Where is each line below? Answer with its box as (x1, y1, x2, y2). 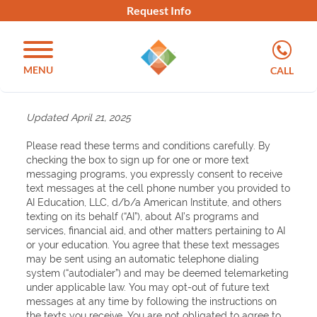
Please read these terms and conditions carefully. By (26, 140, 271, 151)
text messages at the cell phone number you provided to (26, 183, 291, 194)
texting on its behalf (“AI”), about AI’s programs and (26, 211, 260, 222)
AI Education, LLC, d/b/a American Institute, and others (26, 197, 282, 208)
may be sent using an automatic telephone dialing (26, 253, 260, 265)
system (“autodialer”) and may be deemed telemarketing (26, 267, 289, 279)
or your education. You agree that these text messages (26, 239, 280, 250)
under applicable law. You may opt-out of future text (26, 282, 270, 293)
